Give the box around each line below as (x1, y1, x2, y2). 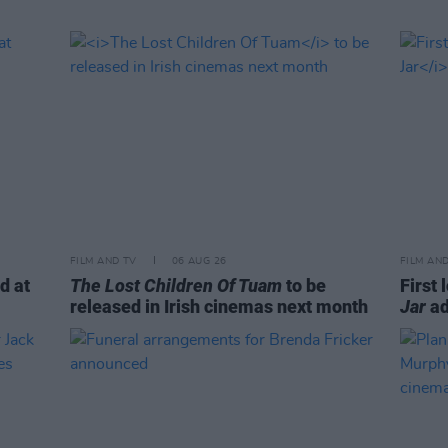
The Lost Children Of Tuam (70, 275, 282, 296)
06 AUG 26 (171, 256, 227, 266)
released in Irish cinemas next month (70, 296, 368, 317)
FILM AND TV (70, 256, 137, 266)
